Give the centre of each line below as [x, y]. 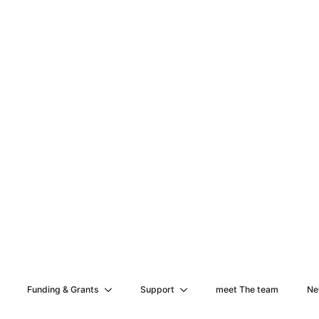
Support [158, 289]
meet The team [247, 289]
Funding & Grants [63, 289]
